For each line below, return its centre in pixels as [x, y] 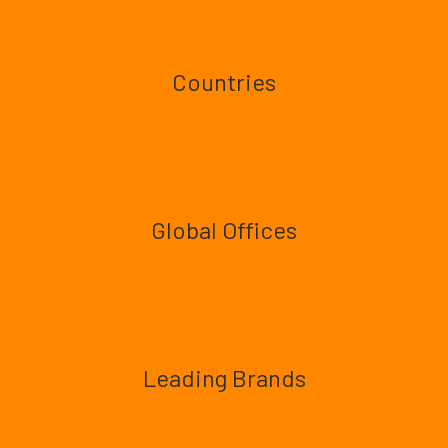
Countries [224, 81]
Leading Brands [224, 377]
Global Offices [224, 229]
